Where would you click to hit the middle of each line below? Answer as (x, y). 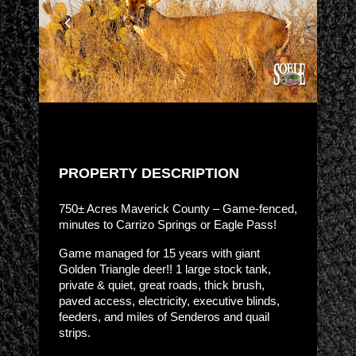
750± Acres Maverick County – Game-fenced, (178, 208)
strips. (75, 332)
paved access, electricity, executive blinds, (169, 300)
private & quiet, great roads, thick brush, (162, 284)
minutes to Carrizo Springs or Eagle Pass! (168, 224)
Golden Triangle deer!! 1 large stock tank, (165, 269)
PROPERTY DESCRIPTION (149, 173)
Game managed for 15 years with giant (159, 253)
